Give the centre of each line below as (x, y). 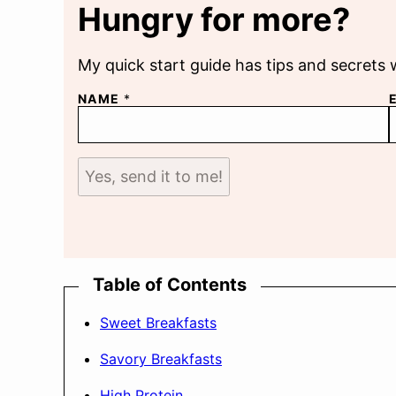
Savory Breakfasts (161, 359)
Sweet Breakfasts (158, 323)
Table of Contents (170, 285)
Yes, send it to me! (154, 176)
